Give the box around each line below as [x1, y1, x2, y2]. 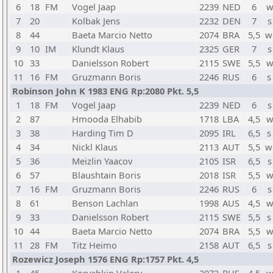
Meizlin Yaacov [72, 155, 132, 167]
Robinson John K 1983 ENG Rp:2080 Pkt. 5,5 [12, 85, 199, 97]
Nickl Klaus [72, 141, 118, 153]
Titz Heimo [72, 239, 117, 251]
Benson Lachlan [72, 197, 138, 209]
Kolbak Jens [72, 15, 120, 27]
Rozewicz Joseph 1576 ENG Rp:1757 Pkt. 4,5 [12, 253, 199, 265]
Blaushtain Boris [72, 169, 141, 181]
